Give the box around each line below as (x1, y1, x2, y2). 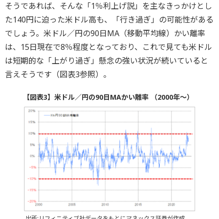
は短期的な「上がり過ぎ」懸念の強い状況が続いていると (5, 55, 208, 66)
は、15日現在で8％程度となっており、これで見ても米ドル (5, 42, 212, 53)
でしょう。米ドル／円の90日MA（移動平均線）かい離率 (5, 28, 205, 39)
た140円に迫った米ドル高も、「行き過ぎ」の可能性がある (5, 14, 214, 25)
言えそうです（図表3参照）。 (5, 69, 111, 80)
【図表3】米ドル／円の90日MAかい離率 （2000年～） (22, 92, 194, 102)
